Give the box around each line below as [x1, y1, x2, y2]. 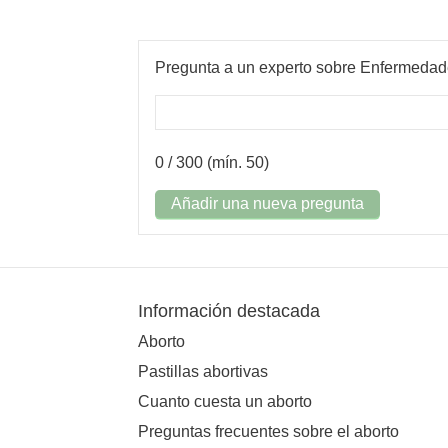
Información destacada [138, 300, 320, 321]
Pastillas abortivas [138, 362, 268, 380]
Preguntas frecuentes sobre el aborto [138, 422, 399, 440]
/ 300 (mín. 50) [164, 154, 269, 172]
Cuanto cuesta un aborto [138, 392, 312, 410]
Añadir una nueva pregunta [171, 195, 364, 213]
